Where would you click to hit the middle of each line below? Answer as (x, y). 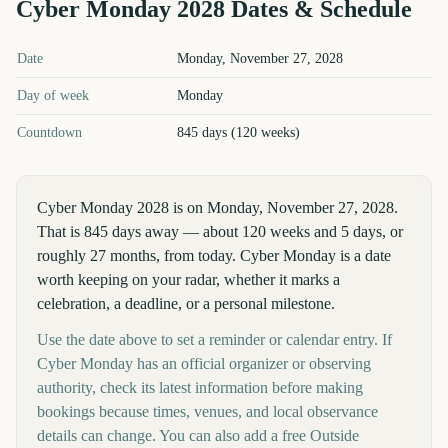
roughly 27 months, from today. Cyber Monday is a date (214, 255)
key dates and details (191, 49)
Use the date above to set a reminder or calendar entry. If (214, 339)
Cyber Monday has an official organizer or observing (204, 363)
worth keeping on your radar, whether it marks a (188, 279)
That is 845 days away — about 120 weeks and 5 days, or (220, 231)
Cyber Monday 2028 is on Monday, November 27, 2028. (217, 207)
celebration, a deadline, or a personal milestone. (186, 303)
